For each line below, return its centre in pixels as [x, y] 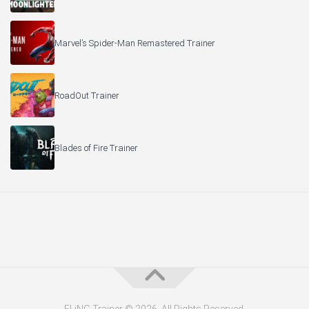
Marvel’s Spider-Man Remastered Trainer [135, 43]
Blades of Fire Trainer [96, 148]
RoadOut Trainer [87, 95]
